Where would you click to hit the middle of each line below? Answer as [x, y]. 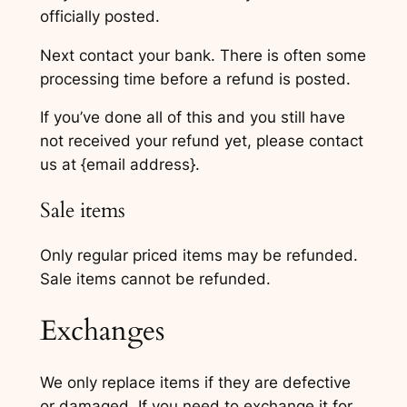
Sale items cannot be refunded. [155, 278]
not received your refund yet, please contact [201, 141]
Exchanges [102, 330]
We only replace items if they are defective [195, 383]
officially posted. [99, 16]
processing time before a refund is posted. [195, 79]
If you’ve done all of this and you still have [192, 118]
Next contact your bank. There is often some [203, 55]
